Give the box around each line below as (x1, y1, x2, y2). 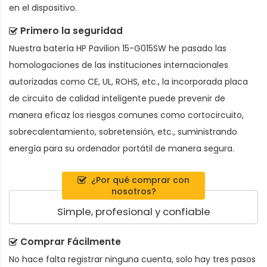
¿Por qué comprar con (91, 173, 190, 186)
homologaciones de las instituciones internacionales (9, 59, 228, 72)
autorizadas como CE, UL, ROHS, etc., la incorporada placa (9, 76, 248, 88)
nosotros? (111, 185, 156, 197)
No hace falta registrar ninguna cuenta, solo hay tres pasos (9, 253, 256, 265)
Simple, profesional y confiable (57, 204, 210, 219)
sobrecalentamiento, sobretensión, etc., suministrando (9, 126, 237, 138)
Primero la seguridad (20, 24, 123, 38)
